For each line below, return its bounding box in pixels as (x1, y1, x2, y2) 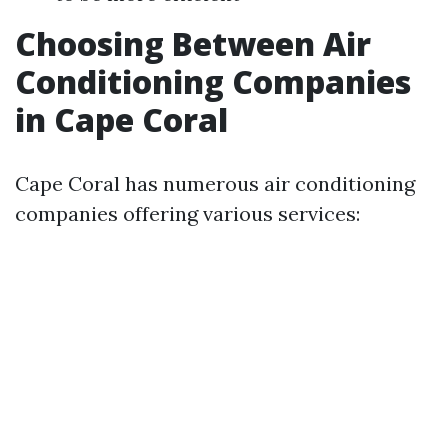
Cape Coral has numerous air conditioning (15, 170, 415, 196)
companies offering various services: (15, 200, 360, 226)
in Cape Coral (15, 97, 228, 141)
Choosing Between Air (15, 21, 371, 65)
